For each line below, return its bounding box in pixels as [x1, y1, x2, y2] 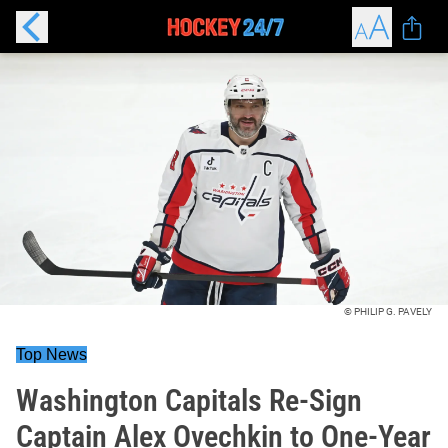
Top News [16, 346, 87, 363]
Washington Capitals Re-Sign [16, 383, 362, 418]
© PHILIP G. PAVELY [344, 306, 432, 317]
